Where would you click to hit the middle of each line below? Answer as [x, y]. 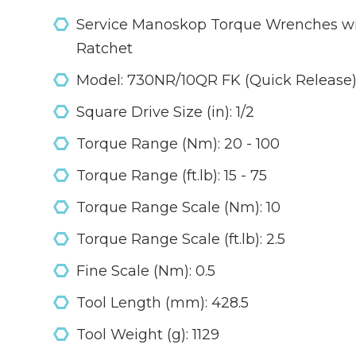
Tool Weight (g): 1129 [147, 335]
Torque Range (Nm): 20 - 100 [178, 144]
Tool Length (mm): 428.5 [162, 303]
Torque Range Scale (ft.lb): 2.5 [180, 239]
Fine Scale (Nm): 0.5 [145, 271]
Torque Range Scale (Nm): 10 [178, 207]
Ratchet [104, 48]
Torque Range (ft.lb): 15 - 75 [171, 176]
